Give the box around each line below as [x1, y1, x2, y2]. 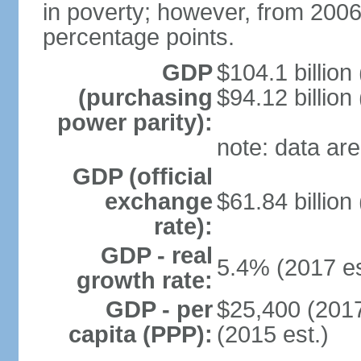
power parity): [56, 110, 213, 135]
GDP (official [72, 164, 213, 189]
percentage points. [42, 24, 234, 50]
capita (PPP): [68, 322, 213, 347]
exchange [104, 189, 213, 214]
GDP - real [100, 243, 213, 268]
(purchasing [77, 85, 213, 110]
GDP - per [105, 297, 213, 322]
